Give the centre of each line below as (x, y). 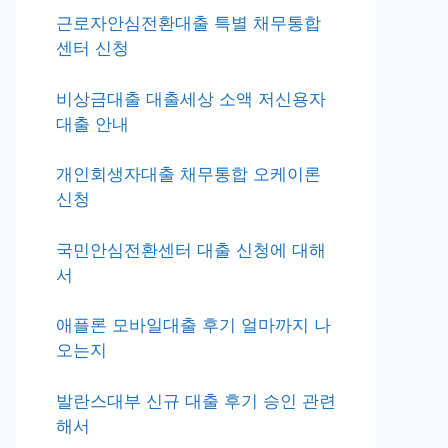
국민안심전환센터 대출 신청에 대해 (191, 249)
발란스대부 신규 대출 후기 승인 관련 (196, 400)
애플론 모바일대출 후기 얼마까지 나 (193, 325)
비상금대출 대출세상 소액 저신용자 (191, 98)
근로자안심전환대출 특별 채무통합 (188, 23)
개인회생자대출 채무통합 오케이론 (188, 174)
